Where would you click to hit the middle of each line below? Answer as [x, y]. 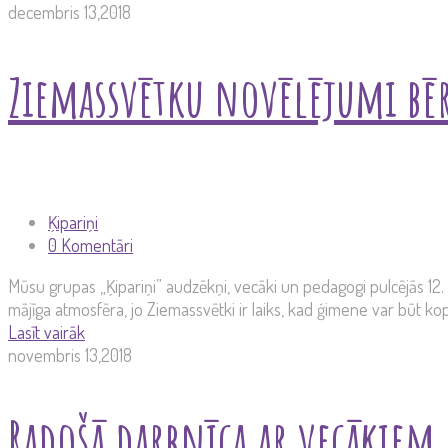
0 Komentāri [90, 245]
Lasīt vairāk [46, 332]
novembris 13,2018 [70, 355]
